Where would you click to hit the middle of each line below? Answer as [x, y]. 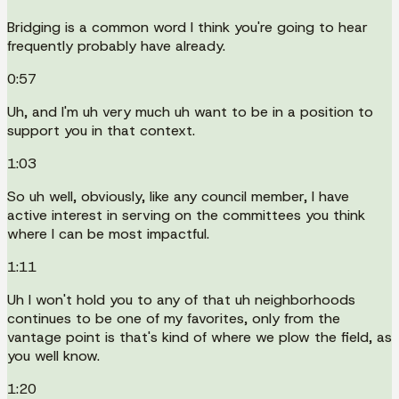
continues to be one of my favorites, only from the [174, 318]
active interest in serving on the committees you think [186, 215]
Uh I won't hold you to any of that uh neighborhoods [181, 299]
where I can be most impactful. [108, 233]
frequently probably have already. [116, 45]
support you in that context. [101, 130]
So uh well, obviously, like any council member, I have [178, 196]
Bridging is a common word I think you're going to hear [187, 27]
